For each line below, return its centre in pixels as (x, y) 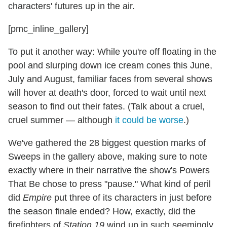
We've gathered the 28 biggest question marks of (107, 143)
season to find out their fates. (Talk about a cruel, (106, 107)
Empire (37, 198)
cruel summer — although (62, 120)
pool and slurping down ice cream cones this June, (110, 66)
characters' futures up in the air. (71, 6)
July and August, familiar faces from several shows (110, 79)
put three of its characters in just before (132, 198)
